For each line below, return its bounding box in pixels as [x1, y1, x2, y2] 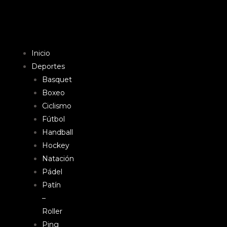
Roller [42, 207, 62, 216]
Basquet [42, 75, 72, 84]
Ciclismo [42, 101, 71, 110]
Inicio [31, 49, 50, 58]
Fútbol [42, 115, 65, 124]
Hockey [42, 141, 69, 150]
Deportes [31, 62, 65, 71]
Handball [42, 128, 73, 137]
